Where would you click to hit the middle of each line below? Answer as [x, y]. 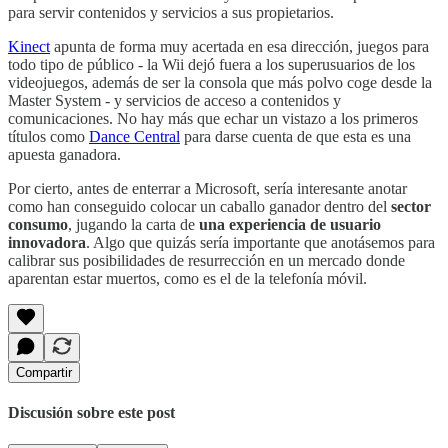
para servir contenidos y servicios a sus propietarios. [171, 13]
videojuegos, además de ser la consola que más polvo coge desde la [220, 83]
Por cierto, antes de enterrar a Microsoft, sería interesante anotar [207, 189]
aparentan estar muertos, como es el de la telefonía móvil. [187, 279]
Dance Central [134, 137]
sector [411, 207]
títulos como [48, 137]
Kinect [29, 47]
